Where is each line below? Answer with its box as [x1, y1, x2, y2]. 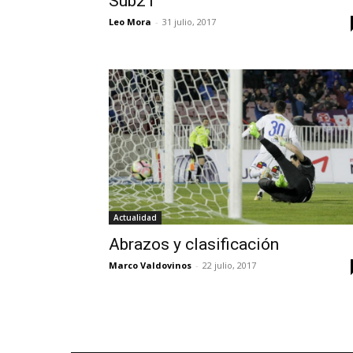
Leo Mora [109, 16, 151, 28]
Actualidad [113, 212, 157, 224]
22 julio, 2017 [203, 259, 256, 272]
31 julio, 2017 [162, 16, 216, 28]
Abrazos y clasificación [109, 235, 279, 255]
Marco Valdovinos [109, 259, 191, 272]
